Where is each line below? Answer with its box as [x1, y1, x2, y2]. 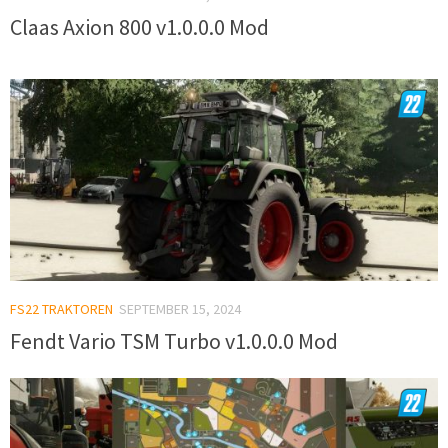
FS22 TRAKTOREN [10, 299, 113, 318]
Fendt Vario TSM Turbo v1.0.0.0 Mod [10, 327, 338, 356]
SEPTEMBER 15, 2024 [119, 299, 241, 318]
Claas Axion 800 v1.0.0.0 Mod [10, 13, 269, 42]
